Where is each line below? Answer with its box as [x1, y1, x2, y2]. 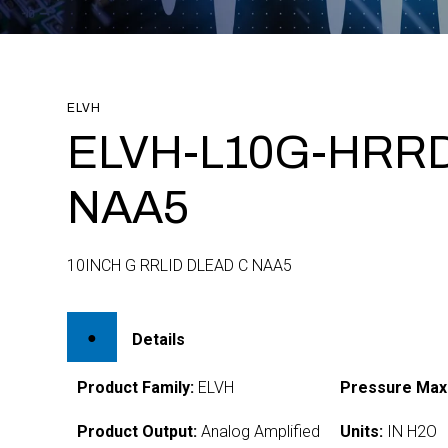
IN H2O [383, 422, 438, 441]
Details [132, 329, 186, 349]
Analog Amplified [197, 422, 321, 441]
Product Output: [77, 422, 198, 441]
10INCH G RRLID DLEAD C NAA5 [67, 256, 293, 275]
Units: [340, 422, 384, 441]
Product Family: [77, 378, 195, 397]
